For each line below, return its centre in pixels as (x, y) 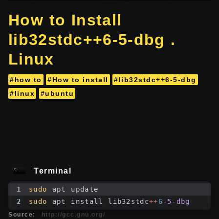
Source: (22, 214)
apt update (73, 189)
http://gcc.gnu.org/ (73, 214)
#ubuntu (57, 93)
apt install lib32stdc (98, 201)
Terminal (53, 171)
